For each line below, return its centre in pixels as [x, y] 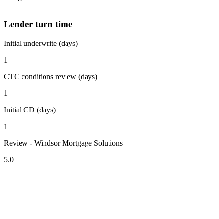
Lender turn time [38, 24]
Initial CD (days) [30, 109]
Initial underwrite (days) [41, 43]
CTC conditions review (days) [51, 76]
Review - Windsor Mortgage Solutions [63, 143]
